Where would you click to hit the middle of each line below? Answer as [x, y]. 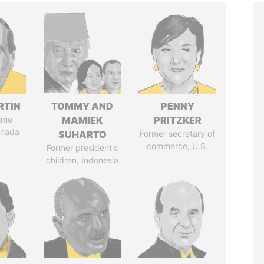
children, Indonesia [82, 160]
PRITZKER [177, 120]
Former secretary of [178, 133]
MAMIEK [82, 120]
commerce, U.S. [178, 146]
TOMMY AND [82, 106]
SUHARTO [82, 134]
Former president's [82, 148]
